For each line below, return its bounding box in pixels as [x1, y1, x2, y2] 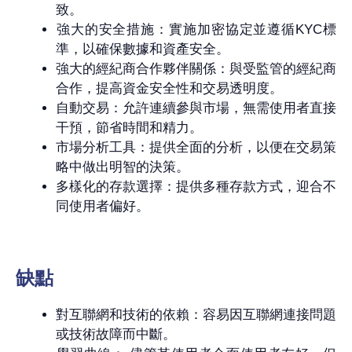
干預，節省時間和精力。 [56, 119, 203, 135]
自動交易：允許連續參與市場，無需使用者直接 [56, 100, 336, 115]
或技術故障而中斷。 [56, 327, 176, 343]
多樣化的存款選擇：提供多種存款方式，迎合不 [56, 178, 336, 194]
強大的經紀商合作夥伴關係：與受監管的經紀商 [56, 60, 336, 76]
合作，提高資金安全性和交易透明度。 [56, 80, 283, 96]
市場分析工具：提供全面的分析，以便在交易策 [56, 139, 336, 155]
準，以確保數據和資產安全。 [56, 41, 229, 57]
